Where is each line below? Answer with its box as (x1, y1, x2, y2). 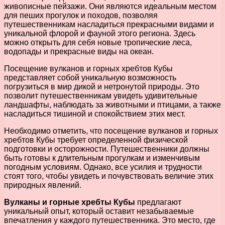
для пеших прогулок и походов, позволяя (4, 11, 158, 20)
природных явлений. (4, 180, 81, 189)
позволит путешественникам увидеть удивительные (4, 91, 197, 100)
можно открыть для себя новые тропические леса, (4, 38, 192, 47)
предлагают (135, 197, 181, 206)
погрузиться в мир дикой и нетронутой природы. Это (4, 82, 199, 91)
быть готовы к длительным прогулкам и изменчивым (4, 153, 200, 162)
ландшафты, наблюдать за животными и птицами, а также (4, 100, 221, 109)
